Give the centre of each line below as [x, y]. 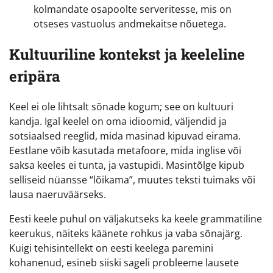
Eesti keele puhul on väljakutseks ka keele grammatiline [136, 218]
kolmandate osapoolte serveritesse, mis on [133, 9]
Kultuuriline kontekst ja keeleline [127, 54]
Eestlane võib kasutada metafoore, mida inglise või [125, 150]
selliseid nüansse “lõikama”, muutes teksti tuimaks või [132, 179]
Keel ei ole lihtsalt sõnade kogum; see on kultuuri [121, 106]
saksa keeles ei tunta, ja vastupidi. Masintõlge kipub [127, 165]
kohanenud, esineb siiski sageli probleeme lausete [124, 262]
